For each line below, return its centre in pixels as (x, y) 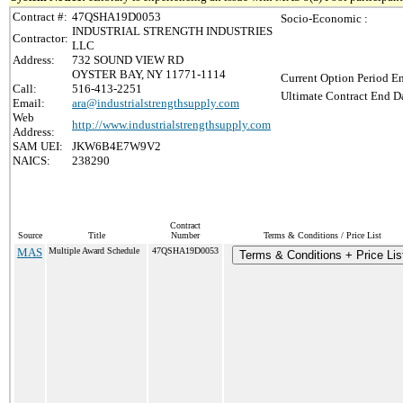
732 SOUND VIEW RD (128, 60)
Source (30, 235)
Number (185, 235)
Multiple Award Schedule (94, 251)
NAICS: (31, 161)
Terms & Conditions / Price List (322, 235)
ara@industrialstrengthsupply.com (156, 103)
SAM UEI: (38, 146)
